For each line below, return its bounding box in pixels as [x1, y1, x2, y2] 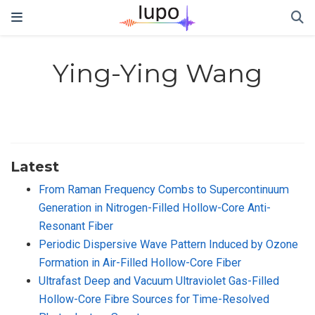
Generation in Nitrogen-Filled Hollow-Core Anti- [39, 200, 271, 214]
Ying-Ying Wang [53, 58, 262, 89]
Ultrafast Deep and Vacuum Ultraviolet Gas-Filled [39, 274, 279, 288]
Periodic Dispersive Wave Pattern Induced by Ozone [39, 237, 298, 251]
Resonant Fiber [39, 219, 113, 233]
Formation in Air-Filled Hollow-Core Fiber [39, 255, 241, 269]
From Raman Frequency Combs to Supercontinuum [39, 182, 289, 196]
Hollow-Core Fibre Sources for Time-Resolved [39, 292, 269, 306]
